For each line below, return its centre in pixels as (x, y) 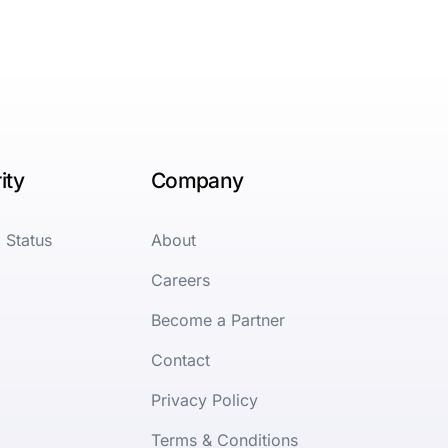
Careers (180, 279)
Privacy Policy (204, 399)
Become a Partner (217, 319)
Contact (180, 359)
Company (197, 180)
